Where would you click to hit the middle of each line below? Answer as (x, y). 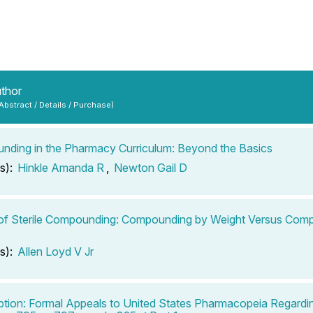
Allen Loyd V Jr (56, 251)
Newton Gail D (151, 167)
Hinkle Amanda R (61, 167)
